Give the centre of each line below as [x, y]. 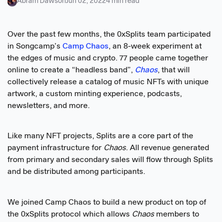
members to [177, 214]
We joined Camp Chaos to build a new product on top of [107, 202]
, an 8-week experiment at [155, 46]
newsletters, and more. [49, 106]
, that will [174, 70]
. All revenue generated [167, 148]
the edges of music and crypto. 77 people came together [108, 58]
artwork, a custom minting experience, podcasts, [95, 94]
